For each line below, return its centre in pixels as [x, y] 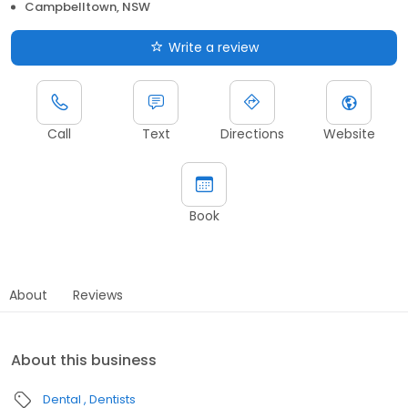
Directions [252, 133]
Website [349, 133]
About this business [84, 360]
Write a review [213, 47]
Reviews [98, 295]
